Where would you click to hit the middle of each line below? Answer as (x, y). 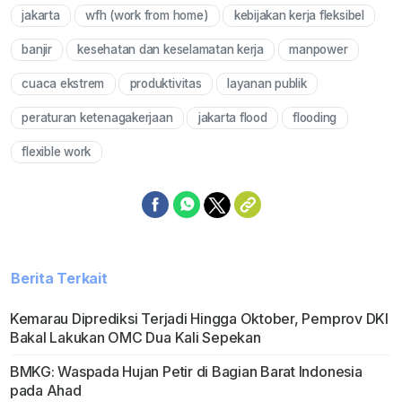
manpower (319, 50)
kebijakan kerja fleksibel (299, 16)
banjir (37, 50)
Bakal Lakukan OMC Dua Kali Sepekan (135, 338)
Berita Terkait (59, 279)
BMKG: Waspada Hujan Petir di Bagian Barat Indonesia (186, 372)
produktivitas (166, 84)
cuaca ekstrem (63, 84)
